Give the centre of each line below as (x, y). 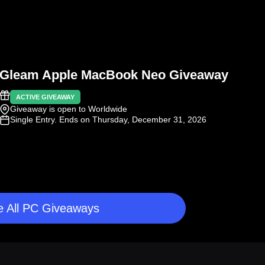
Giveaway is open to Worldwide (69, 109)
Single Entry (32, 120)
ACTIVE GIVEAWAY (45, 97)
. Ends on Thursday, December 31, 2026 (130, 120)
